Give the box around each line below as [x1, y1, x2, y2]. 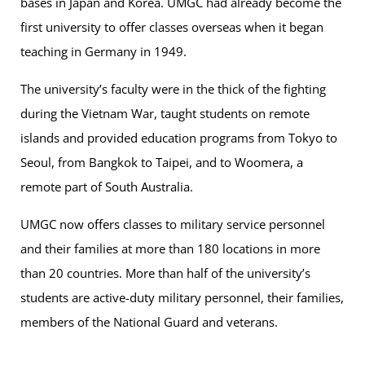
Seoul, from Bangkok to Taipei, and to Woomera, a [20, 154, 303, 171]
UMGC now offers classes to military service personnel [20, 216, 325, 233]
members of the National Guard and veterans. [20, 314, 281, 331]
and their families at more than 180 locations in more [20, 240, 320, 257]
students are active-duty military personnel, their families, [20, 289, 344, 306]
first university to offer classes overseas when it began [20, 19, 323, 36]
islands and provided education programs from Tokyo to [20, 130, 337, 147]
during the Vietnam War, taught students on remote [20, 105, 310, 122]
